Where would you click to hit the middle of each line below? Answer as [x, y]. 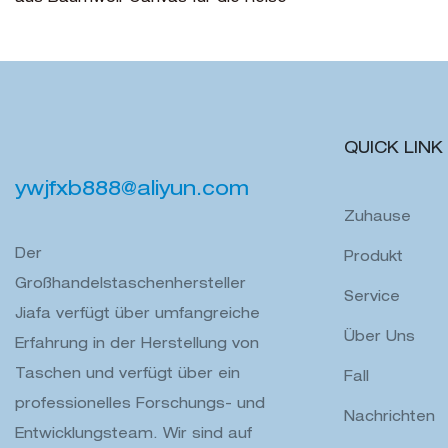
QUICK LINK [393, 149]
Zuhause [377, 217]
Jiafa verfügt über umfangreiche [137, 314]
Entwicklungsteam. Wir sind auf [133, 434]
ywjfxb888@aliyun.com [132, 190]
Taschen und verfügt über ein [127, 374]
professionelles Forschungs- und [140, 404]
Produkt [373, 257]
